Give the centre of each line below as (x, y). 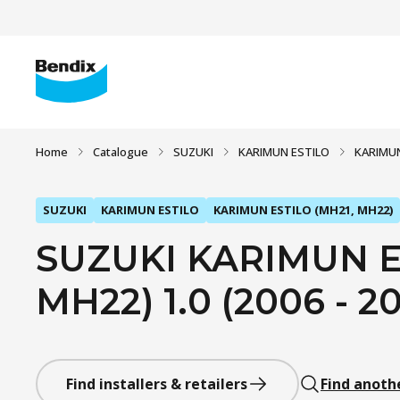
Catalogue (121, 152)
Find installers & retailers (157, 384)
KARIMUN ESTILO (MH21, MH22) (303, 210)
